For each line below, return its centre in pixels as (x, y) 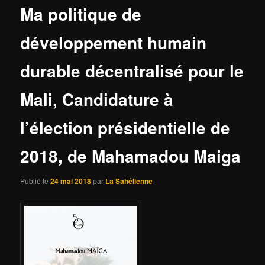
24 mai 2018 (71, 181)
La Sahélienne (129, 181)
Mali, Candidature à (97, 99)
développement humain (114, 43)
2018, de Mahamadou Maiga (131, 156)
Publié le (35, 180)
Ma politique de (81, 14)
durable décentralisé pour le (132, 71)
